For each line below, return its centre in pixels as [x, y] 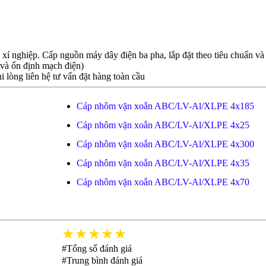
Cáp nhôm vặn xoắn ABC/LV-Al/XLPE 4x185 [165, 106]
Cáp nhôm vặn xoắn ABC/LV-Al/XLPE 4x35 [163, 163]
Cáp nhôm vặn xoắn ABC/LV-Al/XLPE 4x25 [163, 125]
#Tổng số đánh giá [96, 248]
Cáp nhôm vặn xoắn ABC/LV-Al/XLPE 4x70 [163, 182]
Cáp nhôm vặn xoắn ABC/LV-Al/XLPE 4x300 [165, 144]
